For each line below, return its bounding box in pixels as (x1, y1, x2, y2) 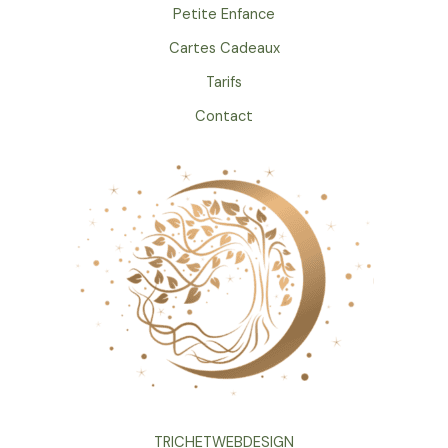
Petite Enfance (173, 5, 275, 25)
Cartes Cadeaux (168, 39, 280, 59)
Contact (195, 107, 253, 127)
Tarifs (206, 73, 242, 93)
